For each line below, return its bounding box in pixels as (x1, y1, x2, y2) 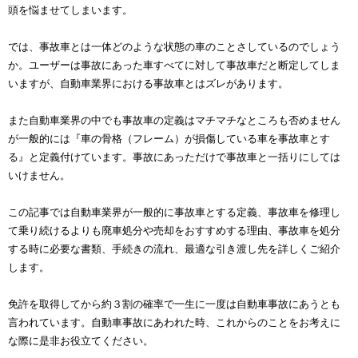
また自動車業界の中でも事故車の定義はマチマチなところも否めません (8, 114, 340, 127)
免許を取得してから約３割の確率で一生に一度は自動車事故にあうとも (8, 298, 340, 311)
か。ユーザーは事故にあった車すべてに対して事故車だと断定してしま (8, 59, 340, 72)
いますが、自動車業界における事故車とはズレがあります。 (8, 78, 288, 90)
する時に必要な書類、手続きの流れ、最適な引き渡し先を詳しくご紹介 (8, 243, 340, 256)
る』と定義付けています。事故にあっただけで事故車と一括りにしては (8, 151, 340, 164)
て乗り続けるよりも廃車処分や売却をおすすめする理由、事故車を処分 (8, 225, 340, 237)
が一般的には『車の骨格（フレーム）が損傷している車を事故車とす (8, 133, 330, 145)
